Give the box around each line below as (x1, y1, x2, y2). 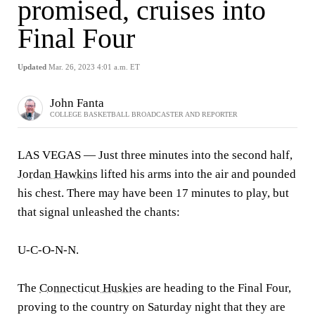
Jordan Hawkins (18, 167, 98, 181)
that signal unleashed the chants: (18, 205, 180, 219)
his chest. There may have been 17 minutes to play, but (18, 186, 289, 200)
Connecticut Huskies (39, 281, 143, 295)
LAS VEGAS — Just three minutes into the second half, (18, 148, 292, 162)
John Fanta (50, 96, 104, 110)
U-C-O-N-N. (18, 243, 79, 257)
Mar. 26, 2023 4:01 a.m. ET (49, 63, 140, 71)
